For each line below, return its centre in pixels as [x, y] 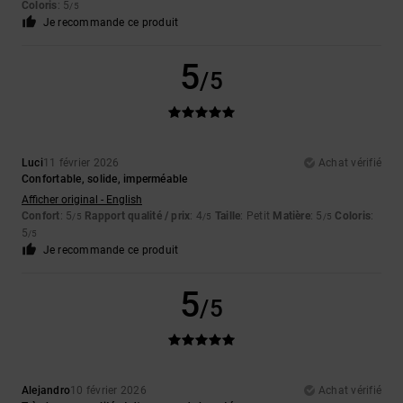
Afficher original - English [82, 200]
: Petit [257, 216]
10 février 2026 [108, 391]
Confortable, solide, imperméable [105, 179]
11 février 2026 [81, 163]
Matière [291, 216]
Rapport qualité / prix [138, 216]
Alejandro [46, 391]
